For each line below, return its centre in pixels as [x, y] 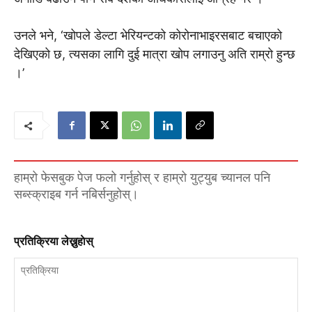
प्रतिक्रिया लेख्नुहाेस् [54, 242]
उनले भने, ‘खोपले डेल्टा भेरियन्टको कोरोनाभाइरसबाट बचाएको [148, 36]
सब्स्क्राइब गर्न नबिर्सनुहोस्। [76, 194]
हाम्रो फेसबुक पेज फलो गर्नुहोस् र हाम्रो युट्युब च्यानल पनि [142, 177]
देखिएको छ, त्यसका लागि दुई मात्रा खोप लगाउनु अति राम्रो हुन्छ [155, 54]
